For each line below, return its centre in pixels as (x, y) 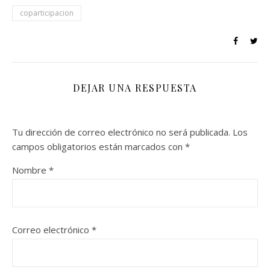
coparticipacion (47, 13)
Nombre (30, 170)
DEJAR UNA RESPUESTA (135, 88)
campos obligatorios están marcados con (99, 146)
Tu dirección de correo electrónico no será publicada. (121, 132)
